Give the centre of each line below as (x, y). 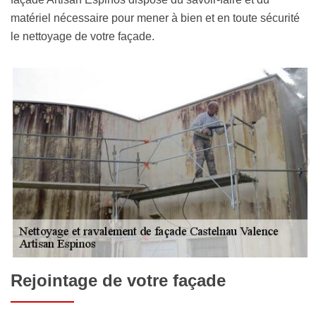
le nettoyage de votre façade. (83, 36)
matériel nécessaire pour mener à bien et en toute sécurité (155, 18)
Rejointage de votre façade (118, 281)
